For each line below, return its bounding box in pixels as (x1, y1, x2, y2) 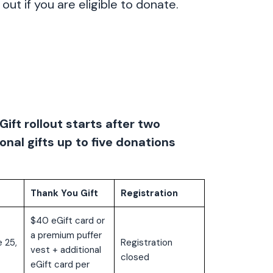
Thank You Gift (30, 187, 98, 200)
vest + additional (30, 244, 101, 257)
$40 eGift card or (30, 214, 105, 227)
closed (120, 251, 149, 264)
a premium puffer (30, 229, 102, 242)
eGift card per (30, 258, 90, 271)
